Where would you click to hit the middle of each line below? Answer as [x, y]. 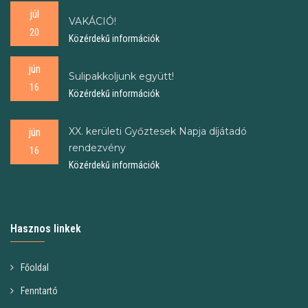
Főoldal [35, 268]
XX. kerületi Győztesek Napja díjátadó [158, 132]
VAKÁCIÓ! [92, 22]
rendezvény [97, 148]
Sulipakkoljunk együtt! [121, 77]
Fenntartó [39, 291]
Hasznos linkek [46, 229]
